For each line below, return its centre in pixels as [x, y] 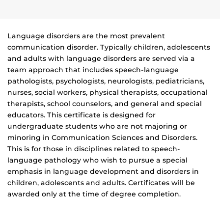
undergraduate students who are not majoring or [97, 126]
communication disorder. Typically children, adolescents [109, 47]
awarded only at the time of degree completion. [94, 194]
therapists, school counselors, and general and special [105, 104]
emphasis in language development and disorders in [103, 172]
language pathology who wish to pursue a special [97, 160]
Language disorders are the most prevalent [86, 36]
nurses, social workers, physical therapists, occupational [108, 93]
